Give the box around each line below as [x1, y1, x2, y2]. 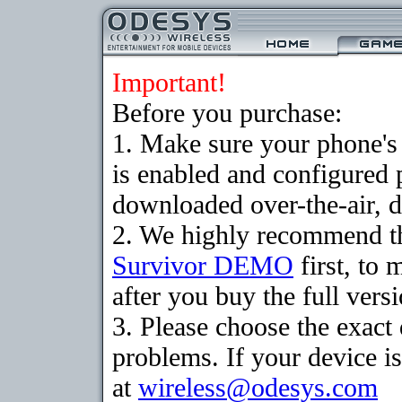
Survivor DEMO [112, 250, 293, 280]
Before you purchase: [112, 98, 342, 127]
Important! [112, 67, 226, 97]
